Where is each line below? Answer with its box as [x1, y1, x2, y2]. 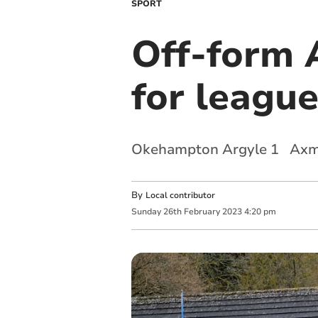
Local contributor [145, 190, 215, 201]
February [183, 206, 220, 218]
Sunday [131, 206, 161, 218]
